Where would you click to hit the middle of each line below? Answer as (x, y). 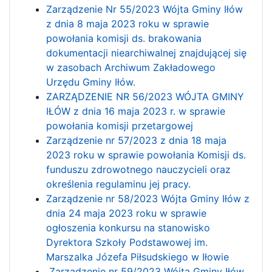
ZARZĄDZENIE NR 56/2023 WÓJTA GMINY (145, 96)
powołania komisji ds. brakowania (124, 38)
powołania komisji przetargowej (120, 125)
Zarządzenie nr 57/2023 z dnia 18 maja (136, 140)
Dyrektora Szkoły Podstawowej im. (127, 242)
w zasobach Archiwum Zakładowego (131, 67)
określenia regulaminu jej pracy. (118, 184)
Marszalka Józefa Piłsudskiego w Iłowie (138, 257)
